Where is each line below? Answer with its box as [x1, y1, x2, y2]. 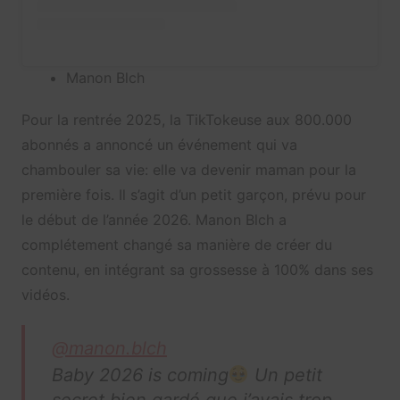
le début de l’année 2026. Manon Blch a [21, 211, 287, 229]
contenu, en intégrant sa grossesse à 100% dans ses [21, 261, 373, 279]
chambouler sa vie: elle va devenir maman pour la [21, 161, 356, 179]
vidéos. [21, 286, 70, 304]
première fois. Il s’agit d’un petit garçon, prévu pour [21, 186, 366, 204]
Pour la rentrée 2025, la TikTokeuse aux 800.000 [21, 111, 352, 129]
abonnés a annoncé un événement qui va [21, 136, 297, 154]
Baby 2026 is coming [51, 364, 229, 387]
